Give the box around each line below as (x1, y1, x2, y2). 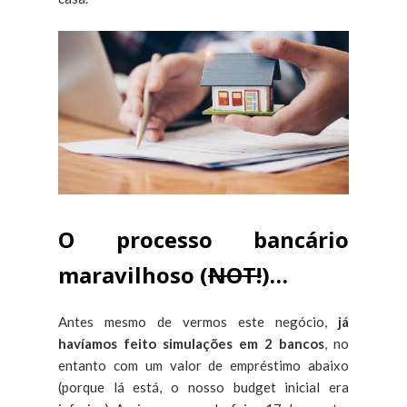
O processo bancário (58, 223, 349, 254)
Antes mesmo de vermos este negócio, (58, 313, 338, 330)
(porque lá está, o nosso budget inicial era (58, 378, 349, 395)
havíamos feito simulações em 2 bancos (58, 334, 324, 352)
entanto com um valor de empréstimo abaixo (58, 356, 349, 373)
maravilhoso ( (58, 259, 208, 290)
